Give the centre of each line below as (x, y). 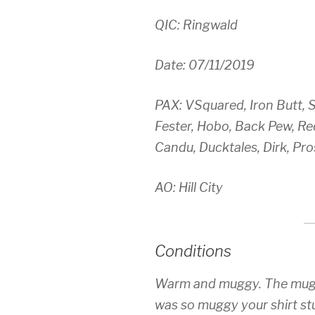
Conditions (193, 251)
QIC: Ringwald (196, 25)
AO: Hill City (189, 188)
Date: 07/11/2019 (205, 65)
